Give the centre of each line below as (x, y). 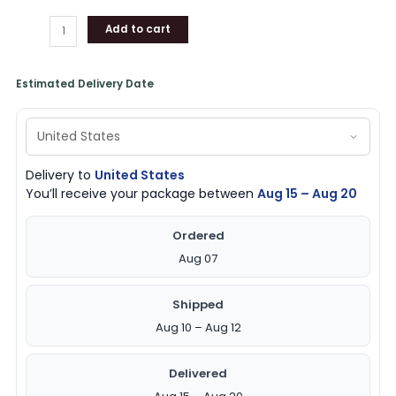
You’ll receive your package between (142, 194)
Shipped (198, 305)
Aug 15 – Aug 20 (308, 194)
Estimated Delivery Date (85, 84)
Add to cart (138, 30)
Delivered (198, 374)
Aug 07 (198, 259)
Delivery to (61, 175)
